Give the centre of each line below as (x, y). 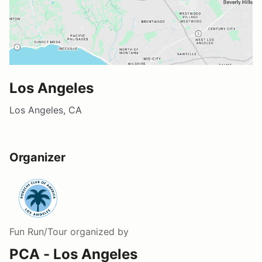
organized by (98, 231)
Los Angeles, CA (46, 110)
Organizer (37, 157)
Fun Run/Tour (38, 231)
